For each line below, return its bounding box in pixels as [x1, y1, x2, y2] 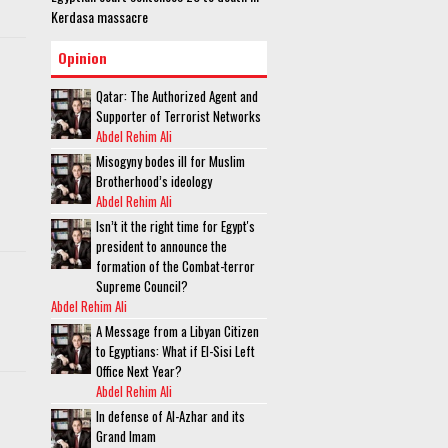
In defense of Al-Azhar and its [96, 406, 245, 426]
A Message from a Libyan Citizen [96, 321, 259, 341]
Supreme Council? [96, 276, 188, 296]
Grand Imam [96, 426, 156, 446]
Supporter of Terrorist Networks [96, 106, 261, 126]
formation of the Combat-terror [96, 256, 255, 276]
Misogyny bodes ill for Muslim [96, 151, 245, 171]
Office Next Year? [96, 361, 182, 381]
